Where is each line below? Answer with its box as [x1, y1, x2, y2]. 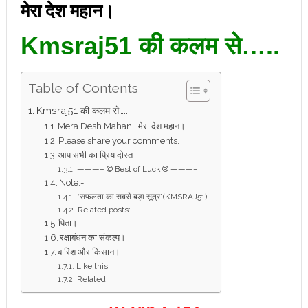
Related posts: [77, 205, 131, 214]
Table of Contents [27, 80, 138, 96]
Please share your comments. [58, 135, 180, 146]
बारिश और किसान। [58, 247, 121, 257]
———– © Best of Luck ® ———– [76, 164, 198, 174]
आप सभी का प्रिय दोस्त [58, 150, 133, 160]
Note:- [59, 177, 85, 188]
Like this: [76, 261, 110, 271]
